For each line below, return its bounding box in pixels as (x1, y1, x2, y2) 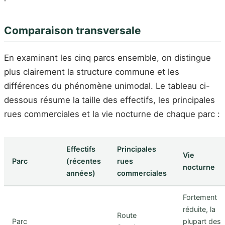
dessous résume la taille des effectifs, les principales (4, 94, 215, 105)
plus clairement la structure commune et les (4, 66, 179, 77)
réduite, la (183, 204, 215, 213)
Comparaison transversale (4, 24, 141, 37)
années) (66, 168, 95, 177)
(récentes (66, 156, 101, 165)
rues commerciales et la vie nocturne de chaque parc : (4, 108, 220, 119)
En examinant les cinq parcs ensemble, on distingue (4, 52, 211, 63)
